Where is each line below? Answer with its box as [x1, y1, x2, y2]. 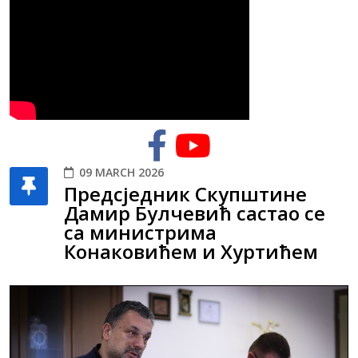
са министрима [64, 219, 217, 246]
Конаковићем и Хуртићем [64, 238, 318, 265]
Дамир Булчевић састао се [64, 200, 325, 227]
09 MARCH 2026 [79, 165, 164, 181]
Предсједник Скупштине [64, 181, 307, 208]
